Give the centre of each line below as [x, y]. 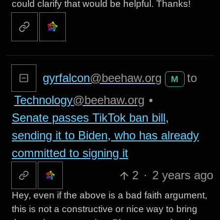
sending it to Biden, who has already [105, 136]
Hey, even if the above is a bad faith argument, [109, 195]
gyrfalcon [67, 78]
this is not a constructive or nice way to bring [104, 209]
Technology [43, 100]
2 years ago [182, 175]
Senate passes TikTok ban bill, [90, 118]
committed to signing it [70, 153]
